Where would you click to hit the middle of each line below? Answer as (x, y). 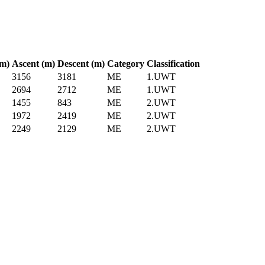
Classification (173, 64)
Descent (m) (81, 64)
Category (126, 64)
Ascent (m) (33, 64)
